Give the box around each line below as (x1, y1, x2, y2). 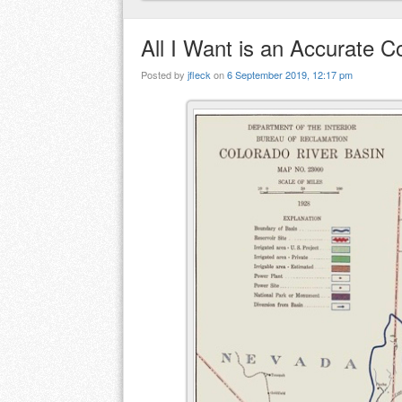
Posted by (141, 67, 188, 83)
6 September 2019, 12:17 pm (227, 67, 353, 83)
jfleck (188, 67, 211, 83)
